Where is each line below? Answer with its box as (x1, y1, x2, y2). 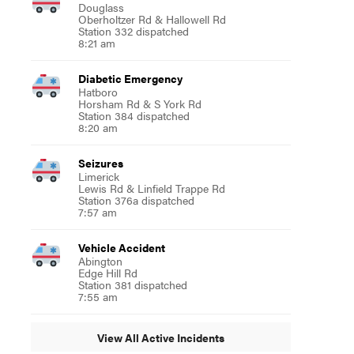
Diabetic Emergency (77, 70, 183, 86)
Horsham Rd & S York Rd (77, 96, 201, 111)
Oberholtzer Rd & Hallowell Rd (77, 11, 226, 27)
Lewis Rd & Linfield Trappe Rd (77, 180, 225, 196)
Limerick (77, 168, 119, 184)
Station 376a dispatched (77, 192, 194, 208)
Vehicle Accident (77, 239, 165, 255)
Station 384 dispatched (77, 107, 190, 123)
